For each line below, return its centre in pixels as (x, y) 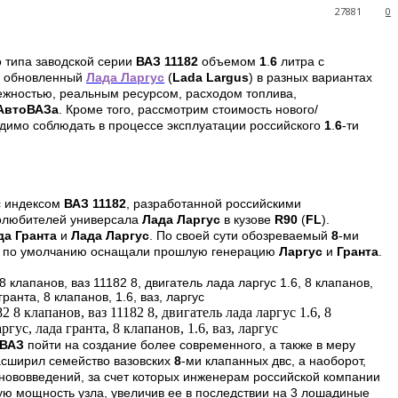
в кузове (247, 220)
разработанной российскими (217, 204)
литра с (301, 62)
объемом (229, 62)
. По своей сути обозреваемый (240, 236)
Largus (227, 78)
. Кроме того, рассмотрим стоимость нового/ (188, 110)
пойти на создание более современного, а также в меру (190, 345)
